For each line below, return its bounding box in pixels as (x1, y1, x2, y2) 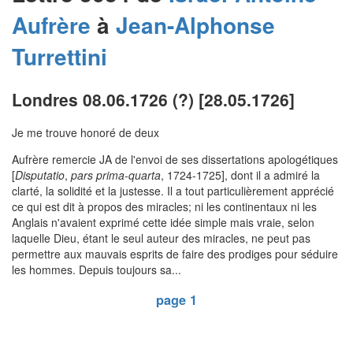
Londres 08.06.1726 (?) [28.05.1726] (12, 87, 295, 111)
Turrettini (12, 40, 107, 73)
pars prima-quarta (71, 167, 161, 184)
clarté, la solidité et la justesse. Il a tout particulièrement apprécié (12, 183, 334, 199)
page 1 (156, 290, 197, 309)
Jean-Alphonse (116, 9, 275, 42)
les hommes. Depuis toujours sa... (12, 262, 181, 278)
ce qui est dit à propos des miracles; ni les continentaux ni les (12, 199, 317, 215)
